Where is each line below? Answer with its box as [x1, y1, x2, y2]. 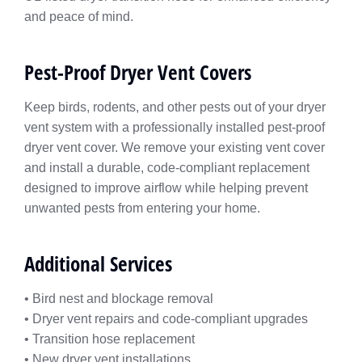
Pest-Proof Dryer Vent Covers [24, 58, 251, 86]
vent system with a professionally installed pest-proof [24, 120, 325, 134]
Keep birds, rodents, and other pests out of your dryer [24, 100, 326, 114]
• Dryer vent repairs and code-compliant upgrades [24, 312, 308, 326]
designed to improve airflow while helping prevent [24, 181, 308, 195]
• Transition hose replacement [24, 332, 195, 346]
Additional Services [24, 250, 172, 277]
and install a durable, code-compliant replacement [24, 161, 309, 175]
